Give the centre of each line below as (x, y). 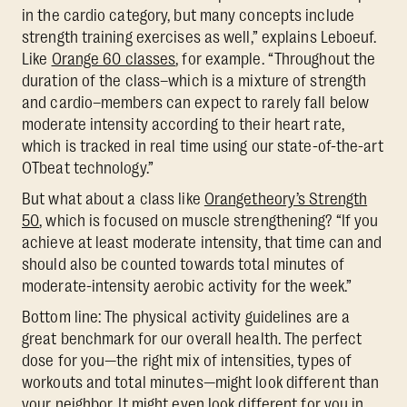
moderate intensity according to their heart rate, (183, 125)
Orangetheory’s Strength (286, 199)
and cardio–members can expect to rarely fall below (196, 103)
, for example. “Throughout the (276, 60)
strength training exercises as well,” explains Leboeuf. (199, 38)
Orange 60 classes (114, 60)
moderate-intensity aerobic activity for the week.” (187, 287)
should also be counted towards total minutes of (183, 265)
